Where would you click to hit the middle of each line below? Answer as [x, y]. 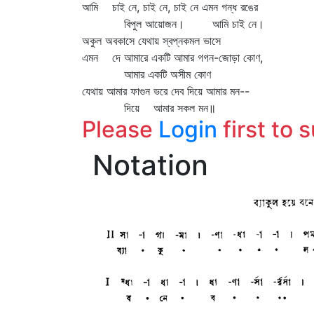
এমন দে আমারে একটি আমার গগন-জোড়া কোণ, [172, 57]
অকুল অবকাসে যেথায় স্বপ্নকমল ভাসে [151, 41]
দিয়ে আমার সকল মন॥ [149, 108]
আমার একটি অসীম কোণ [146, 74]
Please [120, 129]
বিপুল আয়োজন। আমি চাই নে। [173, 24]
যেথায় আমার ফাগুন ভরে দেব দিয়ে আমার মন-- [166, 91]
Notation [150, 165]
